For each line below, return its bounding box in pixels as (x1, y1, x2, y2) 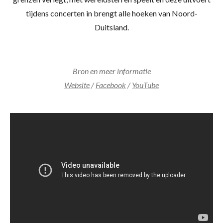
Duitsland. (94, 22, 129, 32)
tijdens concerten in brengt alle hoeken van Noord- (25, 8, 198, 18)
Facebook (96, 80, 126, 90)
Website (64, 80, 90, 90)
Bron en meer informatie (72, 66, 151, 76)
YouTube (132, 80, 159, 90)
